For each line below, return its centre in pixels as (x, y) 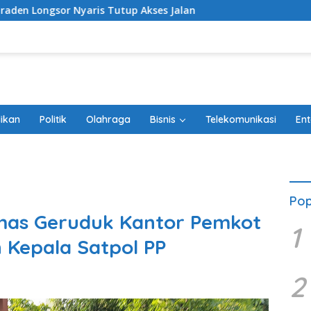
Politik (53, 119)
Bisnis (163, 119)
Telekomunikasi (241, 119)
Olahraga (108, 119)
